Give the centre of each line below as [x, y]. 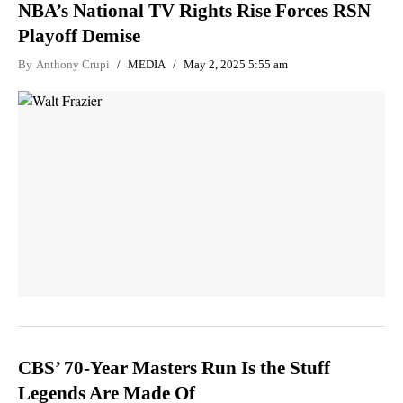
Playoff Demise [79, 36]
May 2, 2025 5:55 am [236, 64]
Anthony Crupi [73, 64]
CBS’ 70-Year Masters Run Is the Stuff [174, 368]
